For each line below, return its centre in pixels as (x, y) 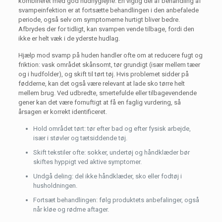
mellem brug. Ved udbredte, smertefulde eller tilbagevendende (107, 93)
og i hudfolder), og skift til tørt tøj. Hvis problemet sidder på (103, 74)
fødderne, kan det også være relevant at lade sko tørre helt (101, 83)
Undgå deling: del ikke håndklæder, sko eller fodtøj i (107, 176)
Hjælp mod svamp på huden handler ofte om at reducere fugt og (110, 55)
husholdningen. (55, 186)
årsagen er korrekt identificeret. (62, 112)
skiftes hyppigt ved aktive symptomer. (87, 162)
